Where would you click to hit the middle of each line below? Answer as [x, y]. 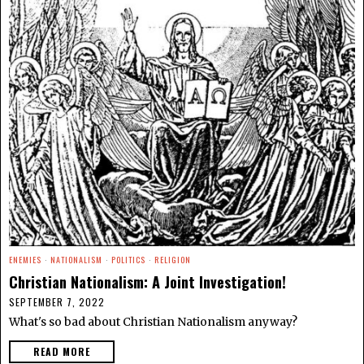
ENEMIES [25, 259]
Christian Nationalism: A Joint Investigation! [147, 281]
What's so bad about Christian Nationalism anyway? [153, 321]
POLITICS [128, 259]
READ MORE [62, 351]
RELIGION [173, 259]
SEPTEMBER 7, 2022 [57, 301]
